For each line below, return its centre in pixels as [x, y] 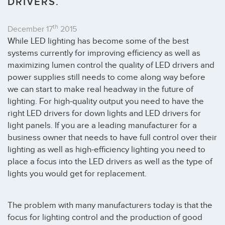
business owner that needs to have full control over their [112, 138]
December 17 [30, 29]
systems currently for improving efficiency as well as [104, 53]
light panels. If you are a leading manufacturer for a [102, 126]
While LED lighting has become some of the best [98, 41]
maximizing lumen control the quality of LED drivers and [111, 65]
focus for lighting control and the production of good [105, 218]
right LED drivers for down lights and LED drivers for [104, 114]
